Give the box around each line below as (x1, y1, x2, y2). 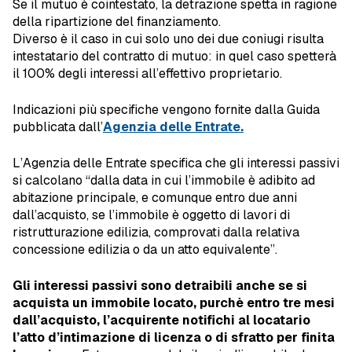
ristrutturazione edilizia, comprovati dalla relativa (13, 223, 299, 240)
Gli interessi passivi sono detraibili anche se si (13, 277, 307, 294)
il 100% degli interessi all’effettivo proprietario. (13, 64, 282, 82)
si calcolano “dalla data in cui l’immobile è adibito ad (13, 171, 315, 189)
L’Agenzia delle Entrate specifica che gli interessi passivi (13, 154, 339, 171)
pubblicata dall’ (13, 118, 103, 135)
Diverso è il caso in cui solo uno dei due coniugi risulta (13, 30, 324, 47)
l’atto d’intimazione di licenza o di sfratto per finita (13, 328, 335, 346)
